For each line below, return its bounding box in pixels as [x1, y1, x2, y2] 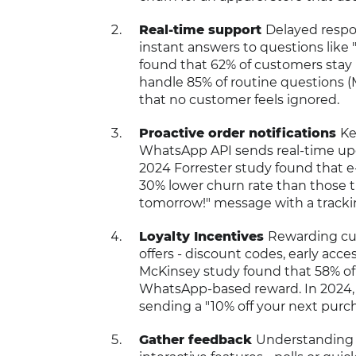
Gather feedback [138, 332, 256, 347]
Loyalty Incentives [138, 229, 268, 244]
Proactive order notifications [138, 126, 340, 141]
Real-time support [138, 22, 265, 37]
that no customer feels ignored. [138, 92, 339, 107]
